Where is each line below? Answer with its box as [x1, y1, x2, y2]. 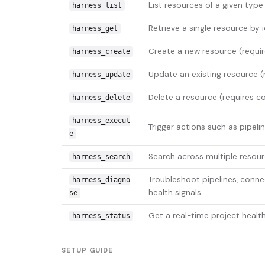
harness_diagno [72, 176, 130, 185]
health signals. [148, 188, 203, 198]
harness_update [72, 70, 130, 79]
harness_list [72, 1, 122, 10]
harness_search [72, 153, 130, 161]
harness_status [72, 212, 130, 221]
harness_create [72, 47, 130, 56]
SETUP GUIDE [62, 246, 114, 256]
